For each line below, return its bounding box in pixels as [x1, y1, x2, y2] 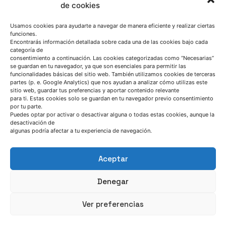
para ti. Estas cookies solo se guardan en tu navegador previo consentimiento [10, 95, 213, 102]
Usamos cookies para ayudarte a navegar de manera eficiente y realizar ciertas [10, 22, 215, 29]
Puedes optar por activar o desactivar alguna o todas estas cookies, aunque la [10, 111, 214, 118]
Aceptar [98, 153, 128, 163]
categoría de [10, 46, 43, 53]
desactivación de [10, 119, 54, 126]
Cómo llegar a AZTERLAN [20, 191, 86, 198]
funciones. [10, 30, 37, 37]
